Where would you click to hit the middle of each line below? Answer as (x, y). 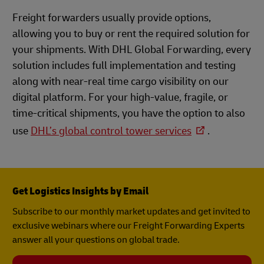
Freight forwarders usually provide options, (112, 18)
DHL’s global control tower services (111, 131)
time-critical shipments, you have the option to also (129, 113)
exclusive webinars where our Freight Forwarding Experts (128, 225)
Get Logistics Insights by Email (80, 191)
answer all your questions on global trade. (96, 240)
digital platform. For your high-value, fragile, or (120, 97)
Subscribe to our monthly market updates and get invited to (131, 211)
